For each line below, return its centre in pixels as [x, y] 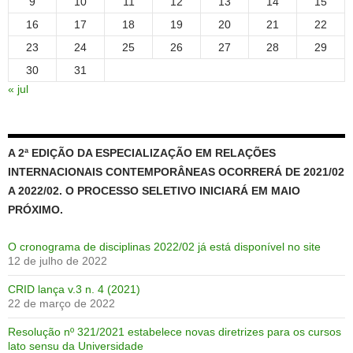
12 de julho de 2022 [58, 260]
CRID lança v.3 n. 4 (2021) [74, 289]
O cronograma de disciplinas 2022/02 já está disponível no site [164, 246]
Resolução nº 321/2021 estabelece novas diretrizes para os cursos [175, 331]
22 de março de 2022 [61, 303]
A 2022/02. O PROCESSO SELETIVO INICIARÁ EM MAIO [154, 190]
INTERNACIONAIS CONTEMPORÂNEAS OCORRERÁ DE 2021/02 [176, 171]
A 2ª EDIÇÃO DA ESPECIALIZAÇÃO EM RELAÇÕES [142, 152]
